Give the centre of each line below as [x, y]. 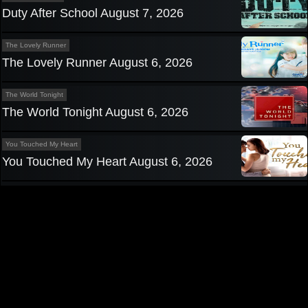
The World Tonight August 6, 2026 [95, 112]
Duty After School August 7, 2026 [93, 13]
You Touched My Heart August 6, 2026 [107, 162]
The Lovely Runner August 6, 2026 [97, 63]
